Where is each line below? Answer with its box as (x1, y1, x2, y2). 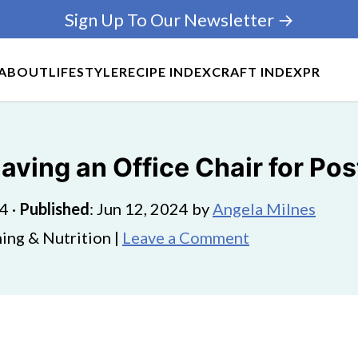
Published (19, 199, 89, 218)
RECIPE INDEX (119, 63, 212, 79)
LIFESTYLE (49, 63, 119, 79)
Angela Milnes (213, 199, 316, 218)
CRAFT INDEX (212, 63, 303, 79)
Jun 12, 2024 (97, 199, 189, 218)
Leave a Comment (122, 228, 249, 247)
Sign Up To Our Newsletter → (64, 8, 294, 30)
